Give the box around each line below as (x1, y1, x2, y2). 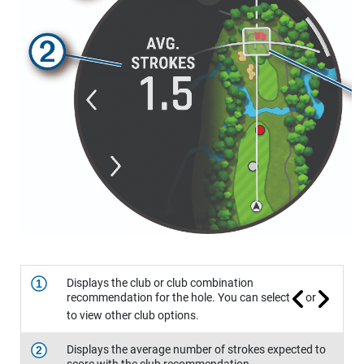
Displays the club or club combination (67, 276, 253, 290)
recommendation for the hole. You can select (67, 291, 292, 305)
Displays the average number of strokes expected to (67, 343, 326, 357)
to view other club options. (67, 309, 199, 323)
